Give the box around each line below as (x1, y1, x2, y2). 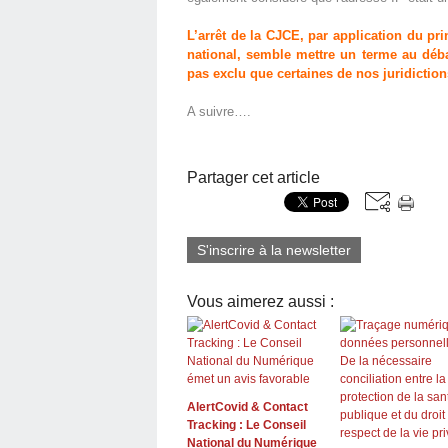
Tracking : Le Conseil (187, 417, 306, 432)
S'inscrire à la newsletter (197, 241, 351, 258)
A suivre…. (187, 103, 251, 119)
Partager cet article (187, 168, 320, 186)
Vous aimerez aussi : (187, 292, 334, 310)
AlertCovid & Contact (187, 399, 308, 414)
